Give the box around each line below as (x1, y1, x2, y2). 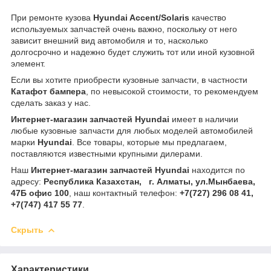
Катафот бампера (11, 86, 86, 96)
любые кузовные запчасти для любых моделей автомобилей (11, 125, 253, 135)
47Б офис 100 (11, 188, 69, 198)
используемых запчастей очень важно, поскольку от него (11, 24, 237, 34)
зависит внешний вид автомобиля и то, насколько (11, 35, 208, 45)
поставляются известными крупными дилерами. (11, 148, 203, 158)
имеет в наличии (169, 114, 238, 124)
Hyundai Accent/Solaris (93, 12, 189, 22)
